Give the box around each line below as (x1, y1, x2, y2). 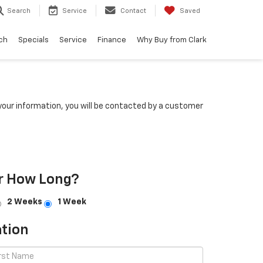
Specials (18, 36, 49, 44)
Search (7, 8, 31, 15)
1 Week (58, 198, 86, 206)
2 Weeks (7, 198, 42, 206)
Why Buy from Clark (137, 36, 207, 44)
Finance (97, 36, 126, 44)
